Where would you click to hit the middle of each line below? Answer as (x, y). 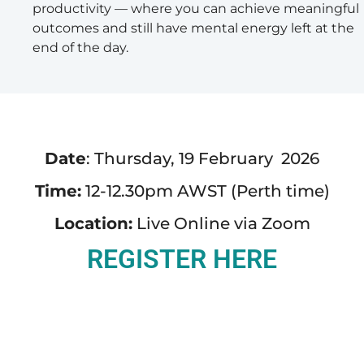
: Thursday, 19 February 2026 (203, 159)
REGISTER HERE (182, 260)
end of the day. (80, 47)
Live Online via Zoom (221, 224)
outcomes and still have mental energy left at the (193, 28)
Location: (93, 224)
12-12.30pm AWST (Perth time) (205, 191)
